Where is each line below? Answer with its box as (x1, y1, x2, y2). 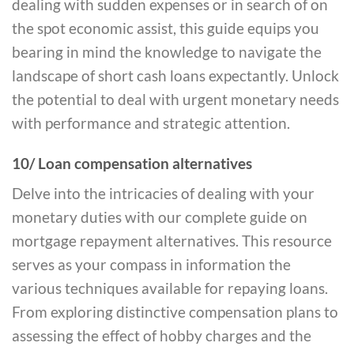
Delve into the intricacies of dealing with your (12, 184, 314, 203)
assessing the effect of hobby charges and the (12, 326, 311, 345)
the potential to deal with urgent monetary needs (12, 90, 339, 109)
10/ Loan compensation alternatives (12, 154, 252, 173)
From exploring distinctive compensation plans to (12, 303, 338, 322)
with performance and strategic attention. (12, 114, 290, 133)
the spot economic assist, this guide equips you (12, 19, 319, 38)
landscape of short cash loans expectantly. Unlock (12, 66, 339, 85)
